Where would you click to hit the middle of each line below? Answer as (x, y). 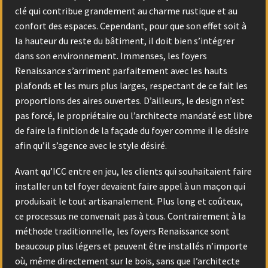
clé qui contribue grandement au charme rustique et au (126, 11)
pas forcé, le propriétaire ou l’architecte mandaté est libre (134, 116)
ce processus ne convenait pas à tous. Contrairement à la (130, 216)
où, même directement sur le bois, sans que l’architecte (127, 261)
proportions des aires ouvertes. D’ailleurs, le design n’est (130, 101)
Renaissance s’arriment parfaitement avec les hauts (121, 71)
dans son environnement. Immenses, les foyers (111, 56)
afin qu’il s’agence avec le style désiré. (91, 146)
